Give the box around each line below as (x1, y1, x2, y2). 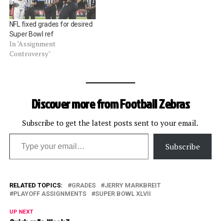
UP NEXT (9, 208, 33, 215)
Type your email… (8, 127, 35, 139)
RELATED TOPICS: (9, 181, 63, 189)
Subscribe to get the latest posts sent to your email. (22, 117, 199, 128)
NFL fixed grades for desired (9, 20, 93, 28)
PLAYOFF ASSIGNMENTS (13, 189, 86, 197)
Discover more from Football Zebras (31, 94, 190, 112)
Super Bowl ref (9, 30, 54, 38)
